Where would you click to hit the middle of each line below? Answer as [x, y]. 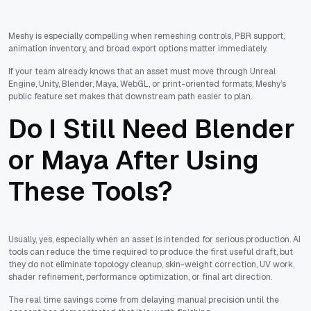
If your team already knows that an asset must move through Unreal [142, 72]
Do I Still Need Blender [152, 129]
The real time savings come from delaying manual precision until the [144, 300]
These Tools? [91, 192]
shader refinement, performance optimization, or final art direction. [140, 277]
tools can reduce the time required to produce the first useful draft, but [151, 252]
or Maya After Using [134, 160]
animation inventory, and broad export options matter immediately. [138, 49]
